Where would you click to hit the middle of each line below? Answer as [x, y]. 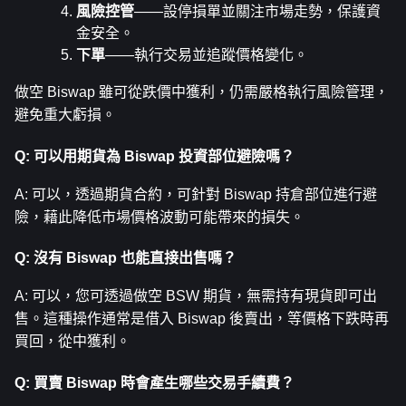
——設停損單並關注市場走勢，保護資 [257, 12]
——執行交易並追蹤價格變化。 [207, 55]
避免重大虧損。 [65, 115]
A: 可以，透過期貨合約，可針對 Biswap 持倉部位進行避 [196, 194]
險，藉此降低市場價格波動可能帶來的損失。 [159, 217]
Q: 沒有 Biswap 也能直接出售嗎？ [126, 258]
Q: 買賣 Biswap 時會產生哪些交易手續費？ [155, 382]
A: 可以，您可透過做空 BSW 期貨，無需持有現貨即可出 [196, 296]
